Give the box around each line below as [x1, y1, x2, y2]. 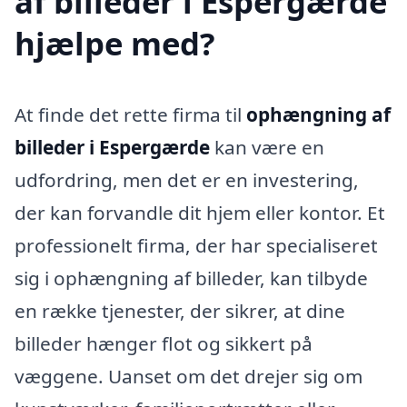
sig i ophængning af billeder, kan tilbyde [15, 264, 368, 291]
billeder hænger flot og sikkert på [15, 330, 313, 356]
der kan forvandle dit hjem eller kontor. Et [15, 199, 385, 225]
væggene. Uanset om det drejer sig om [15, 362, 362, 389]
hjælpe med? [15, 21, 215, 65]
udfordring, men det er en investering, [15, 166, 359, 193]
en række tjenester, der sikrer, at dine [15, 297, 345, 323]
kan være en [210, 134, 324, 160]
